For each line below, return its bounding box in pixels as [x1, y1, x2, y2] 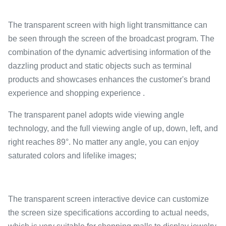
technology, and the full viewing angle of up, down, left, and [8, 124, 218, 133]
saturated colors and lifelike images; [8, 151, 136, 160]
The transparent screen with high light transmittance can [8, 21, 207, 29]
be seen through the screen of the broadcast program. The [8, 34, 214, 43]
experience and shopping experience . [8, 89, 145, 97]
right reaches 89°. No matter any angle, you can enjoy [8, 138, 199, 146]
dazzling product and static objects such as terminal [8, 62, 192, 70]
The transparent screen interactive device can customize [8, 195, 209, 203]
